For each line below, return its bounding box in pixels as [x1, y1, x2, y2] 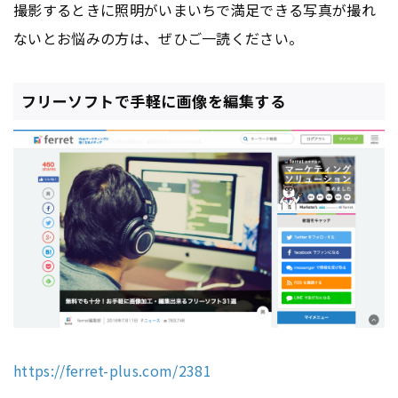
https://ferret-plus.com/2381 [13, 359, 211, 381]
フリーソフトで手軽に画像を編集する [20, 90, 286, 112]
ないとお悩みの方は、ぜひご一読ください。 [13, 27, 304, 49]
